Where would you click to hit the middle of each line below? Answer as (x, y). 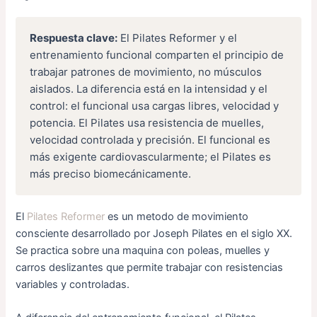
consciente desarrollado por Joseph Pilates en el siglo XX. (154, 233)
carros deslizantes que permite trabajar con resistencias (150, 267)
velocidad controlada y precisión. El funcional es (150, 139)
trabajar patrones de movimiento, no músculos (146, 71)
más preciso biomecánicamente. (111, 173)
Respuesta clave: (74, 38)
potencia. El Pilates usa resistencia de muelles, (147, 122)
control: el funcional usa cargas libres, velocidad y (155, 105)
